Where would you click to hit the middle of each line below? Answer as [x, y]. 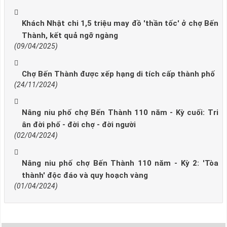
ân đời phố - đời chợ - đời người [79, 125]
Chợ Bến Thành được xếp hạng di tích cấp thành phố [118, 74]
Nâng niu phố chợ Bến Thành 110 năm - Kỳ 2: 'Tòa [120, 163]
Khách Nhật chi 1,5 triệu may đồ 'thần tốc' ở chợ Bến [120, 24]
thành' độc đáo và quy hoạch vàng [85, 176]
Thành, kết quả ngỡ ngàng [70, 36]
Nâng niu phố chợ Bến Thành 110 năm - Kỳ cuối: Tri [120, 113]
